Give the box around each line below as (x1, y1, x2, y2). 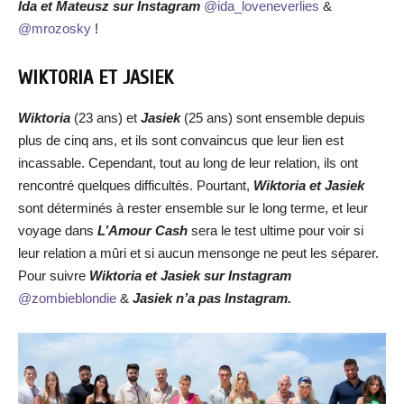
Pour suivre (18, 268, 89, 283)
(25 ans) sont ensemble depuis (184, 110, 365, 125)
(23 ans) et (74, 110, 141, 125)
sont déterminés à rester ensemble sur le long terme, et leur (18, 200, 368, 216)
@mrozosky (18, 21, 91, 36)
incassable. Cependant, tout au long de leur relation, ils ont (18, 155, 358, 170)
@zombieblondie (18, 290, 116, 306)
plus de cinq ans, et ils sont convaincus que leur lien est (18, 133, 344, 148)
